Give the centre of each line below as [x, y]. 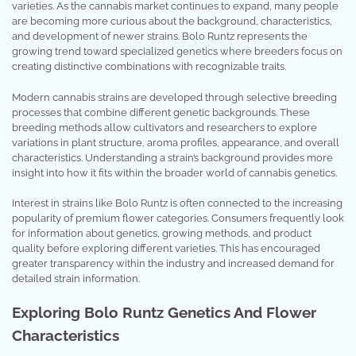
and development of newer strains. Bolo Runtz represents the [160, 37]
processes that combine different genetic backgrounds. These [161, 112]
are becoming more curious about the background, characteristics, [172, 21]
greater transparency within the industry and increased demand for [173, 264]
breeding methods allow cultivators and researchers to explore [164, 127]
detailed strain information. [76, 279]
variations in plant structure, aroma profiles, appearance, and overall [176, 142]
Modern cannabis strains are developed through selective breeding [174, 97]
